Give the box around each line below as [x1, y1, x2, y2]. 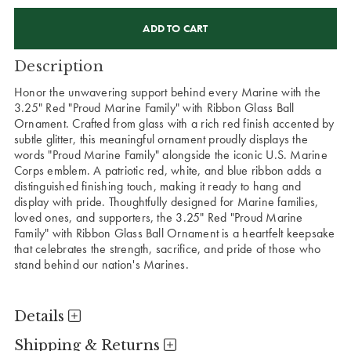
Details [14, 307, 68, 325]
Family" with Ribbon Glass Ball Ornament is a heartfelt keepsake [14, 224, 335, 241]
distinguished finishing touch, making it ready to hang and [14, 177, 302, 194]
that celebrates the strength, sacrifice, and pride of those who [14, 240, 321, 257]
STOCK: [14, 23, 52, 37]
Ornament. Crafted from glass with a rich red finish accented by [14, 114, 335, 132]
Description [14, 57, 103, 75]
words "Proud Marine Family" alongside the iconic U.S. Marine [14, 146, 327, 163]
